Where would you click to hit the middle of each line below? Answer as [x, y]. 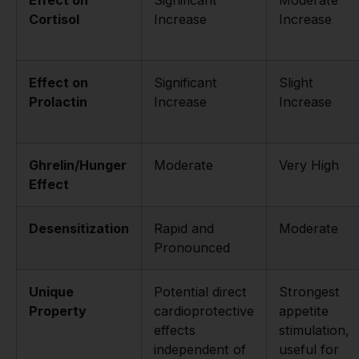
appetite [304, 311]
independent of [200, 349]
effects [175, 330]
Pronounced [192, 247]
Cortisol [54, 19]
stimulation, [314, 330]
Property [58, 311]
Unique [51, 291]
